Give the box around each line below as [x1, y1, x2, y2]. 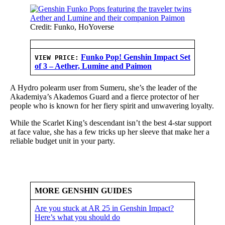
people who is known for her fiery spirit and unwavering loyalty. [10, 101, 214, 110]
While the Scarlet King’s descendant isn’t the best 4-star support [10, 118, 211, 127]
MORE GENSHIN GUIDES [35, 186, 132, 195]
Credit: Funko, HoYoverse [30, 22, 114, 31]
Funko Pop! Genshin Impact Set [81, 52, 190, 61]
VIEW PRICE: [35, 53, 79, 61]
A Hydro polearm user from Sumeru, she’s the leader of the [10, 83, 197, 92]
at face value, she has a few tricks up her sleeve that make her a [10, 127, 209, 136]
